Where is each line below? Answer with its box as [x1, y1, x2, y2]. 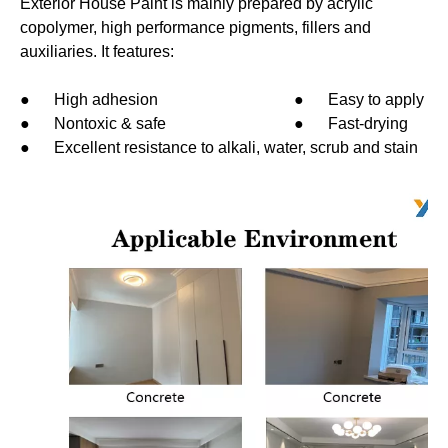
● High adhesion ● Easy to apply [20, 91, 424, 108]
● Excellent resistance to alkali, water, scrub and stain [20, 139, 418, 156]
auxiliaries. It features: [20, 43, 174, 60]
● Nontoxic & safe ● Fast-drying [20, 115, 408, 132]
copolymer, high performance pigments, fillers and [20, 19, 371, 36]
